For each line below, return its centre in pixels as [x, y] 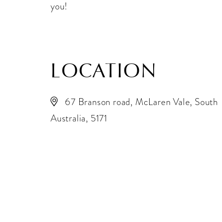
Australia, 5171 [79, 118]
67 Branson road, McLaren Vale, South [142, 102]
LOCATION [104, 70]
